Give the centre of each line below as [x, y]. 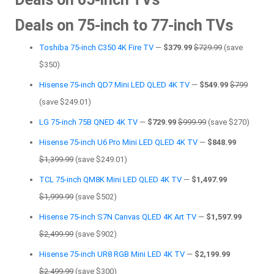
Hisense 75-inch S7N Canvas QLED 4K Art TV [118, 217]
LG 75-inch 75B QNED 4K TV [88, 122]
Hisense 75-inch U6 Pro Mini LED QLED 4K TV [118, 143]
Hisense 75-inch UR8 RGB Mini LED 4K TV [112, 254]
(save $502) [95, 197]
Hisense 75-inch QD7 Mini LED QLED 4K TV [114, 85]
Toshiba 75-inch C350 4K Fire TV [96, 48]
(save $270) [228, 122]
